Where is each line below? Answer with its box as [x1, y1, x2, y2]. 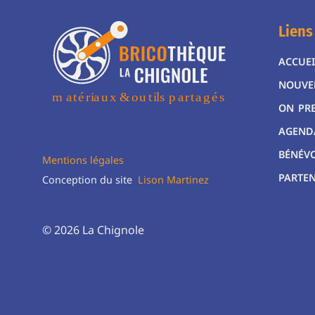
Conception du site [42, 172, 139, 186]
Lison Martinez [138, 172, 210, 186]
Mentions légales [42, 153, 124, 167]
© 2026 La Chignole [42, 221, 145, 238]
